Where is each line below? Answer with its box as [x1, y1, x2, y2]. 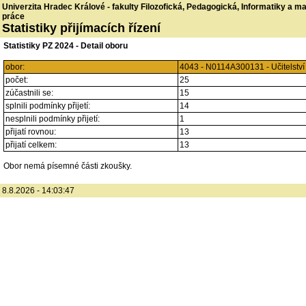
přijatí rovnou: [5, 127, 56, 137]
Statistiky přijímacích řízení [2, 21, 161, 35]
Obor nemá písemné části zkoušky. [3, 161, 132, 171]
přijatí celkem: [5, 140, 57, 150]
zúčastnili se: [5, 88, 53, 98]
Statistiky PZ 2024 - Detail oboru [3, 41, 128, 51]
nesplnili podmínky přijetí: [5, 114, 100, 124]
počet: [5, 75, 28, 85]
